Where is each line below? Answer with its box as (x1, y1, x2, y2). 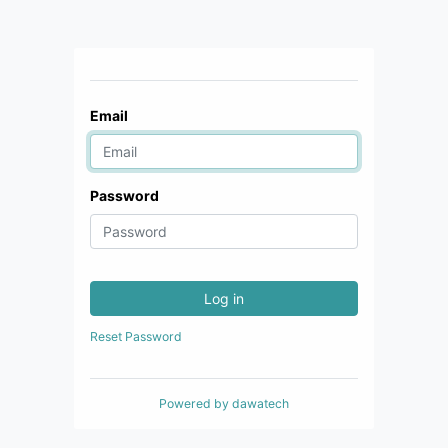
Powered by (159, 396, 232, 411)
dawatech (232, 396, 289, 411)
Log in (204, 290, 244, 307)
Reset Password (90, 329, 182, 344)
